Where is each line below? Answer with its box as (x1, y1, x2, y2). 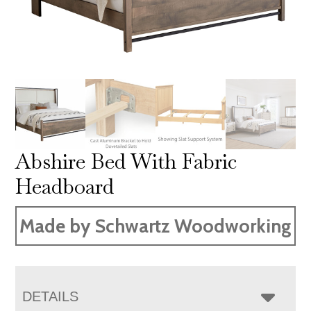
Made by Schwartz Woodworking (19, 214, 292, 237)
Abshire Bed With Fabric (15, 147, 237, 175)
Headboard (15, 172, 115, 200)
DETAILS (22, 288, 79, 304)
